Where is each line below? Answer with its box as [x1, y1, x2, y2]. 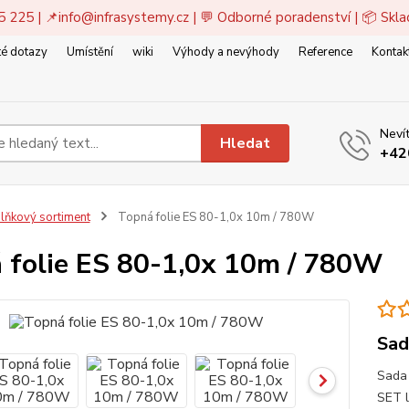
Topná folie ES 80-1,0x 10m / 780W [114, 209, 314, 225]
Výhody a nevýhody [173, 44, 279, 60]
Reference [299, 44, 352, 60]
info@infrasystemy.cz [58, 8, 189, 26]
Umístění [67, 44, 113, 60]
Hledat [220, 132, 271, 153]
